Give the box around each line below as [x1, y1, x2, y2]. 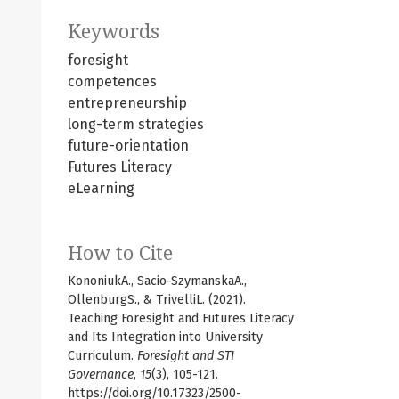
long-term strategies [68, 115, 204, 133]
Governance [68, 366, 134, 382]
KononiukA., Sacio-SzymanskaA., [68, 273, 247, 289]
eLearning [68, 179, 134, 197]
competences [68, 72, 157, 90]
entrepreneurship [68, 94, 187, 111]
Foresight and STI [137, 347, 234, 363]
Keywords [68, 20, 159, 43]
